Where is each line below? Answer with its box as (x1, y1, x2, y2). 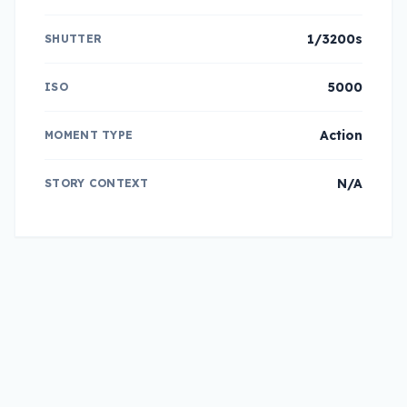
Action (320, 126, 362, 144)
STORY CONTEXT (45, 175, 148, 190)
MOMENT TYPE (45, 127, 134, 142)
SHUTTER (45, 31, 103, 45)
